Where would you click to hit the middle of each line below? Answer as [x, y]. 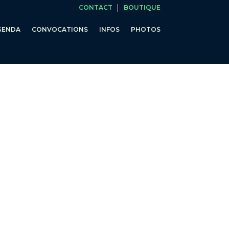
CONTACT [95, 7]
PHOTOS [145, 29]
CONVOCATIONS [60, 29]
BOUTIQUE [142, 7]
